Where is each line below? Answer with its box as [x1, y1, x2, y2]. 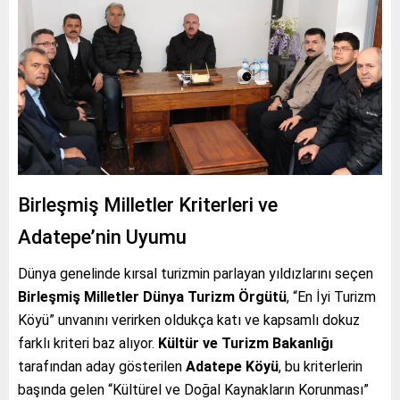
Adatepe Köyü [186, 357, 279, 375]
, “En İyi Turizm [287, 287, 376, 305]
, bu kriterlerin [279, 357, 362, 375]
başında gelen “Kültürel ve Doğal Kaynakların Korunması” [18, 380, 369, 398]
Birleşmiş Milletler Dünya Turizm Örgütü [18, 287, 287, 305]
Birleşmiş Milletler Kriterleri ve [18, 193, 278, 216]
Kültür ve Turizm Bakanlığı [158, 334, 333, 352]
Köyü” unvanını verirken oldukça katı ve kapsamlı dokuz [18, 311, 360, 329]
